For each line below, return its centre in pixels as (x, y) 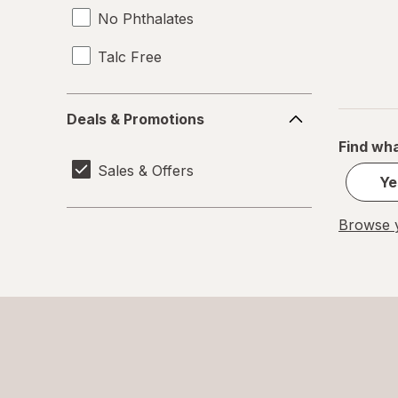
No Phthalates (146, 18)
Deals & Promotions (135, 119)
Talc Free (130, 56)
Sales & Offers (146, 170)
